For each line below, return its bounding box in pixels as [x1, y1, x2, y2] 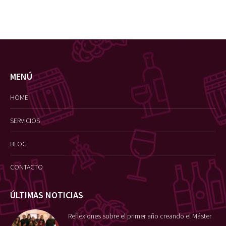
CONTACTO [10, 162, 43, 172]
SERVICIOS [10, 116, 40, 125]
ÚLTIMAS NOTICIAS [10, 189, 83, 201]
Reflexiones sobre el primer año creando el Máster [68, 211, 211, 220]
